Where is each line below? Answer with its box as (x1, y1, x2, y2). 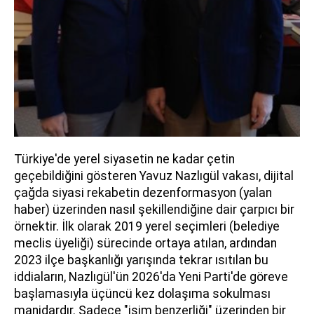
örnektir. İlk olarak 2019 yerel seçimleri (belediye (14, 219, 280, 233)
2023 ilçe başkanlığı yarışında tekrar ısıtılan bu (14, 252, 268, 267)
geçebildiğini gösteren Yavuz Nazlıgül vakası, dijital (14, 168, 294, 183)
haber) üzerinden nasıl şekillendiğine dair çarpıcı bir (14, 202, 294, 217)
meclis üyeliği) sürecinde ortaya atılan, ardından (14, 235, 277, 250)
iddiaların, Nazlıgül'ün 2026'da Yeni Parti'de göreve (14, 269, 288, 284)
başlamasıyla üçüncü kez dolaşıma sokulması (14, 286, 271, 301)
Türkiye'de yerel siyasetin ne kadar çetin (14, 151, 235, 166)
